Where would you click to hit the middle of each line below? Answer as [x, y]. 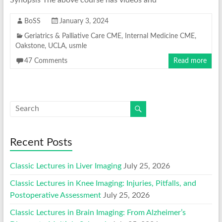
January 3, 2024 [84, 21]
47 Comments [46, 61]
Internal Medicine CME [160, 36]
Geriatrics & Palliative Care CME [73, 36]
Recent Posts [41, 142]
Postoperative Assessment [55, 195]
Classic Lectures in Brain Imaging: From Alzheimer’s [98, 212]
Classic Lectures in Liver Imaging [65, 166]
